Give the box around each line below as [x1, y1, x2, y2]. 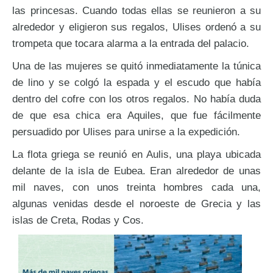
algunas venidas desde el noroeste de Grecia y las [12, 197, 261, 210]
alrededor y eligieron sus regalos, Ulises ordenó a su [12, 21, 261, 34]
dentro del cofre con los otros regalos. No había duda [12, 93, 261, 105]
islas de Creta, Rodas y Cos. [12, 214, 144, 227]
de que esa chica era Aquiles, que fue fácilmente [12, 109, 261, 122]
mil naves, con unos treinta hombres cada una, [12, 181, 261, 194]
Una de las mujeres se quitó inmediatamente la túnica [12, 60, 261, 73]
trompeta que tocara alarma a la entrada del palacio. [12, 37, 249, 50]
